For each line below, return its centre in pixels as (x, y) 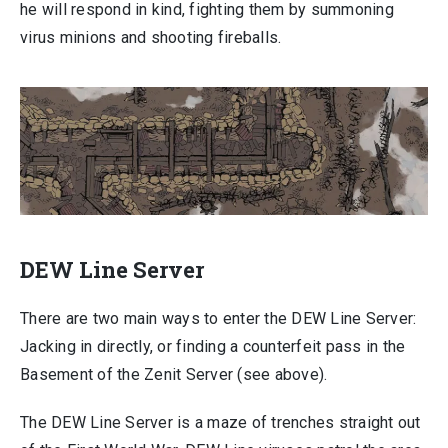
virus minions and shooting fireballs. (151, 37)
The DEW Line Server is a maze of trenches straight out (220, 423)
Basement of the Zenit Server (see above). (174, 375)
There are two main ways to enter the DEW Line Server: (218, 319)
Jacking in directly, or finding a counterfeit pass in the (213, 347)
